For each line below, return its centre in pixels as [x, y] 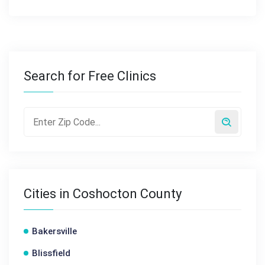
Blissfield [51, 253]
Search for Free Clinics [90, 76]
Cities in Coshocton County [103, 194]
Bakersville [54, 231]
